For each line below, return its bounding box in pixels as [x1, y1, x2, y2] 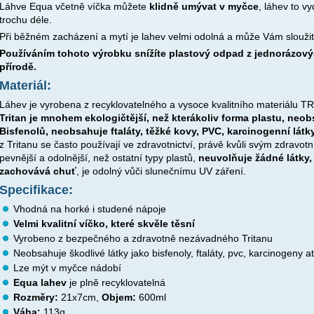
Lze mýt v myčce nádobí [13, 262, 121, 274]
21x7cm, [58, 292, 102, 303]
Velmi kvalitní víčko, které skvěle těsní [13, 218, 195, 230]
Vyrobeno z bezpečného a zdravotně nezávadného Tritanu [13, 233, 273, 245]
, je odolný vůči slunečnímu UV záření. [76, 165, 246, 177]
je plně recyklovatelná [67, 277, 165, 289]
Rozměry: [13, 292, 58, 303]
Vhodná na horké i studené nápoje [13, 203, 166, 215]
